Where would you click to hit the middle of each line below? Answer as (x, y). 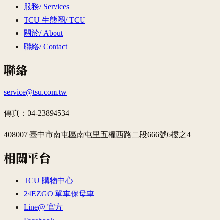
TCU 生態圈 (44, 20)
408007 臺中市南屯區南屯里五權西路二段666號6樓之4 (97, 135)
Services (56, 6)
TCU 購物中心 (48, 181)
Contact (55, 46)
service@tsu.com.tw (35, 92)
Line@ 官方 (43, 207)
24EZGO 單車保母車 (59, 194)
